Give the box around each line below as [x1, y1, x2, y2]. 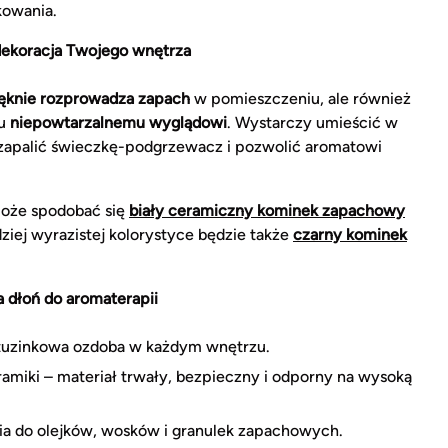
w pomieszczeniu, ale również [190, 88, 411, 108]
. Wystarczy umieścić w [227, 112, 398, 132]
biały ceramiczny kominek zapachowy [129, 200, 405, 220]
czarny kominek [293, 224, 407, 244]
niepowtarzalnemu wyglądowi [10, 112, 227, 132]
